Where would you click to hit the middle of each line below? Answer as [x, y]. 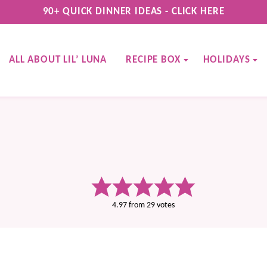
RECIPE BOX [153, 60]
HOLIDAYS [226, 60]
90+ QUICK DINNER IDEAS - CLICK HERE [133, 12]
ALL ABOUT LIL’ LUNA [58, 60]
